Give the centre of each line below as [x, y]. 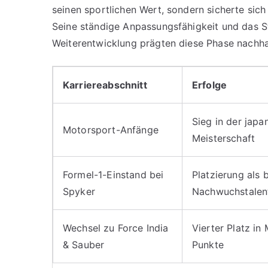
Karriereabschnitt [105, 85]
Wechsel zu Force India [116, 228]
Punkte [208, 244]
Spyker [79, 191]
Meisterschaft [224, 138]
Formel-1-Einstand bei [113, 174]
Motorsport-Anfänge [111, 130]
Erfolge [210, 85]
